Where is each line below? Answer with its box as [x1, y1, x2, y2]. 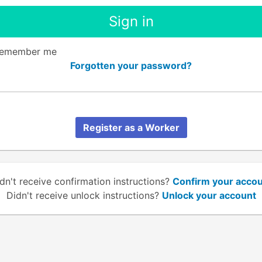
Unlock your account [161, 189, 256, 201]
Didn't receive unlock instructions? [6, 189, 162, 201]
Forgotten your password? [70, 60, 192, 71]
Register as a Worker [82, 121, 180, 133]
